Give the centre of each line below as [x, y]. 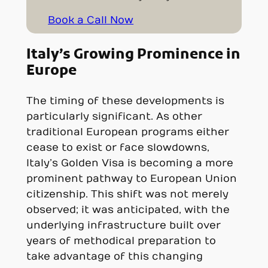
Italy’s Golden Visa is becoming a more [130, 164]
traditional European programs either [127, 133]
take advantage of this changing [114, 257]
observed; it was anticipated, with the [128, 210]
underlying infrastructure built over [123, 226]
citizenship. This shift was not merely [127, 195]
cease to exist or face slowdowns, [118, 148]
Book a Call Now [91, 20]
